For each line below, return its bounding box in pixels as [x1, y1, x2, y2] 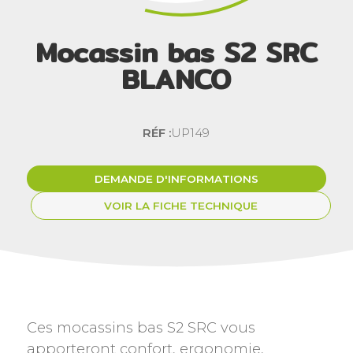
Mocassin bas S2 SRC [35, 30, 318, 73]
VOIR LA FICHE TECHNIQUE [104, 199, 258, 213]
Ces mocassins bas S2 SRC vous [26, 318, 255, 336]
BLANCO [121, 57, 232, 100]
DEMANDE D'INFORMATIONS [94, 172, 258, 185]
